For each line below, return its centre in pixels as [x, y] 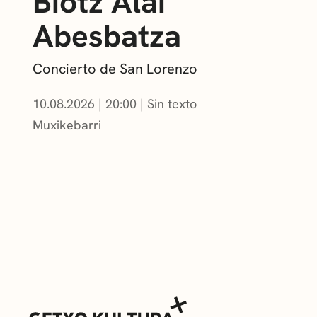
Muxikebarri [67, 125]
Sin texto [172, 103]
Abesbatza [107, 35]
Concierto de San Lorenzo [115, 68]
